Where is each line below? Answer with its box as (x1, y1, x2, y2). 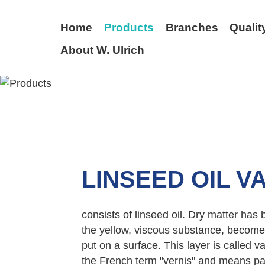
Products (104, 21, 154, 34)
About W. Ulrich (60, 44, 144, 57)
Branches (165, 21, 218, 34)
